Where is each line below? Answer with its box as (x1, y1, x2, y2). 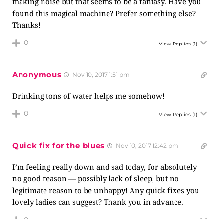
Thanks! (12, 20, 41, 30)
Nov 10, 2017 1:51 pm (71, 71, 130, 78)
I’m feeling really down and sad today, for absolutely (12, 162, 197, 172)
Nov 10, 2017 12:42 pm (114, 142, 179, 149)
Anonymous (12, 70, 62, 79)
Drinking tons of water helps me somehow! (12, 91, 165, 101)
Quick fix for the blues (12, 141, 105, 150)
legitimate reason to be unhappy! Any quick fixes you (12, 185, 199, 195)
